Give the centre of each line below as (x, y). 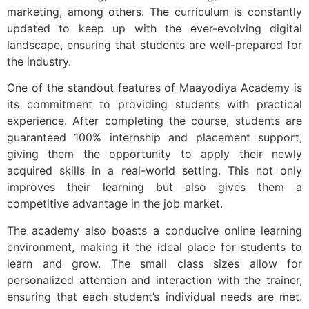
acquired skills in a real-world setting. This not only (154, 171)
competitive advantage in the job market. (115, 204)
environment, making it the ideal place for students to (154, 247)
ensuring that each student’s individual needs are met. (154, 296)
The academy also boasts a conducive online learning (154, 230)
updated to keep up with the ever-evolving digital (154, 28)
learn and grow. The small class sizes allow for (154, 263)
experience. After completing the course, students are (154, 121)
